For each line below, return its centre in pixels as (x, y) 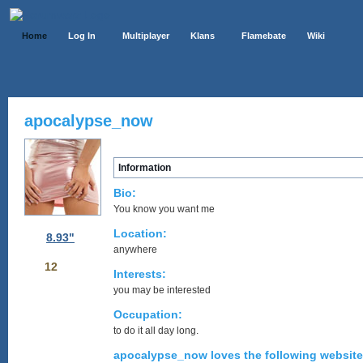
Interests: (140, 274)
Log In (82, 36)
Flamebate (264, 36)
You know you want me (164, 209)
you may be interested (162, 290)
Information (145, 168)
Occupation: (148, 314)
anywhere (135, 250)
